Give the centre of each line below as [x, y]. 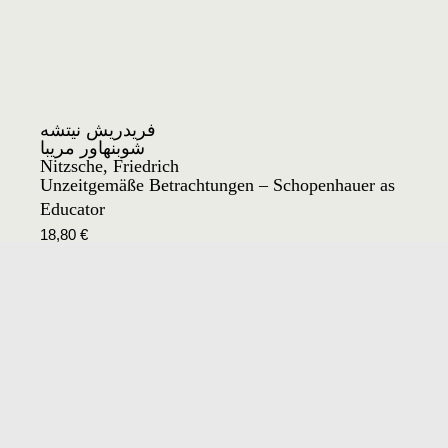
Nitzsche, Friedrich [109, 166]
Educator [72, 209]
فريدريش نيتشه [98, 130]
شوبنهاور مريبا [92, 148]
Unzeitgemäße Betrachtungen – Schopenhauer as [217, 185]
